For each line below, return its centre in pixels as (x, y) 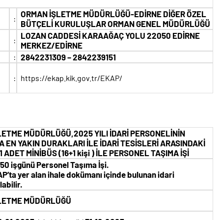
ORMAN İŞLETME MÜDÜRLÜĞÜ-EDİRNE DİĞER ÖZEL (113, 14)
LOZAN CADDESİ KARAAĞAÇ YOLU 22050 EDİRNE (110, 35)
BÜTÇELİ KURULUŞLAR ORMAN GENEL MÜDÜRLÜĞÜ (115, 24)
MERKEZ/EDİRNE (52, 45)
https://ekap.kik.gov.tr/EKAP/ (71, 78)
